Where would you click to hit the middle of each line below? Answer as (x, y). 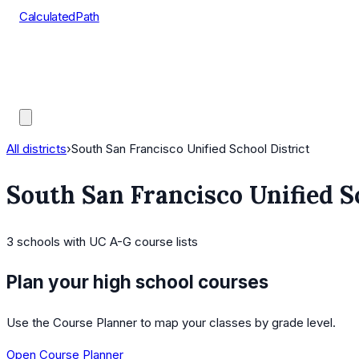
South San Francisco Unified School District (190, 149)
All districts (36, 149)
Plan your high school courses (137, 281)
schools (38, 242)
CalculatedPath (59, 16)
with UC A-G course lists (129, 242)
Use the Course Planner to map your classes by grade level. (171, 322)
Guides (38, 97)
